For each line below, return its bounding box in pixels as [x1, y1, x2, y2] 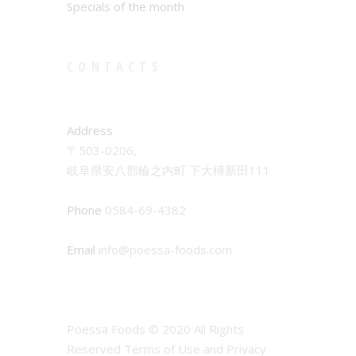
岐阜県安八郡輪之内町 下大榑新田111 [67, 161, 270, 178]
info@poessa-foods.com [95, 241, 232, 257]
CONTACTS [67, 58, 164, 76]
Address [67, 122, 113, 138]
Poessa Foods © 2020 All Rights [67, 320, 244, 337]
